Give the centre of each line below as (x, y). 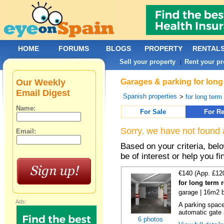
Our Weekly (41, 82)
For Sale (153, 112)
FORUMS (74, 48)
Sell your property (148, 62)
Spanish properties (150, 96)
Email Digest (43, 93)
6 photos (151, 219)
